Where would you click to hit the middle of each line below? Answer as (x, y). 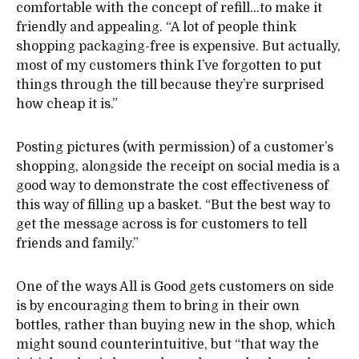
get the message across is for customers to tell (161, 225)
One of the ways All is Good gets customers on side (175, 287)
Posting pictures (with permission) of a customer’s (175, 148)
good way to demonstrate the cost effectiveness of (172, 186)
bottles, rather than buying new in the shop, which (176, 326)
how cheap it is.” (67, 105)
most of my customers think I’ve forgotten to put (169, 66)
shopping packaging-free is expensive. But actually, (178, 47)
